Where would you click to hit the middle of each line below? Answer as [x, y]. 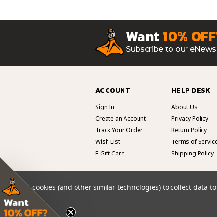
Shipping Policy [193, 154]
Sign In [105, 107]
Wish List [108, 142]
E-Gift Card [110, 154]
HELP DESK [191, 91]
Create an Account [121, 119]
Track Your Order [119, 130]
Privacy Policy [190, 119]
